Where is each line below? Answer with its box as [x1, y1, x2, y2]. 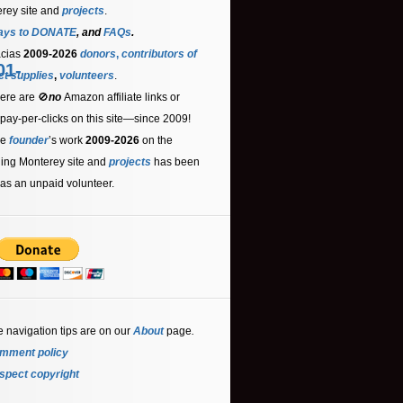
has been [154, 156, 200, 169]
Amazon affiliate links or [64, 91, 180, 104]
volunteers [59, 69, 114, 83]
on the [139, 134, 173, 148]
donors [80, 48, 116, 61]
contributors [121, 48, 184, 61]
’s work [49, 134, 85, 148]
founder [9, 134, 49, 148]
